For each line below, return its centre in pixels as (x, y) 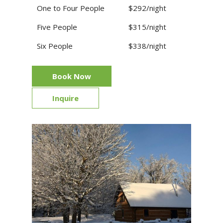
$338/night (147, 46)
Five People (57, 27)
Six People (55, 46)
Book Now (72, 76)
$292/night (147, 8)
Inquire (65, 98)
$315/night (147, 27)
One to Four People (71, 8)
